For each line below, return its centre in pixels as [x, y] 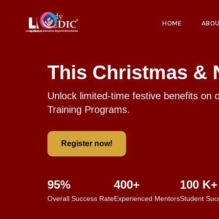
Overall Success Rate [81, 198]
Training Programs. [89, 109]
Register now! [87, 143]
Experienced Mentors [147, 198]
